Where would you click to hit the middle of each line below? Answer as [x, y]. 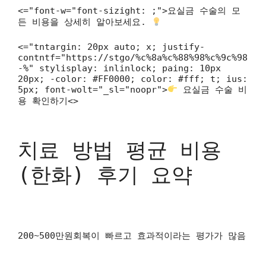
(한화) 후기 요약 [105, 175]
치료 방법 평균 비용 [120, 150]
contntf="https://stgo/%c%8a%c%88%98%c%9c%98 [133, 57]
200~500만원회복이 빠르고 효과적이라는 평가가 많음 [132, 235]
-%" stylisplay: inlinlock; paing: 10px [119, 68]
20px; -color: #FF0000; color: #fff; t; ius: [133, 79]
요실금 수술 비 [213, 89]
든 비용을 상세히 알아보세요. [85, 22]
